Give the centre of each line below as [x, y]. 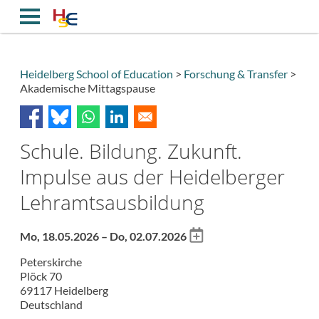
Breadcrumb [58, 97]
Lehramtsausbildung [112, 202]
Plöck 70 [41, 276]
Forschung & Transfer [236, 73]
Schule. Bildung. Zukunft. [131, 151]
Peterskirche [51, 262]
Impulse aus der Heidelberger [152, 176]
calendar [210, 262]
